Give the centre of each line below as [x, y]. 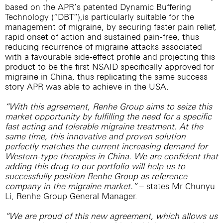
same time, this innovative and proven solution [95, 136]
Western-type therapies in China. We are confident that [111, 156]
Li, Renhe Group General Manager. [71, 196]
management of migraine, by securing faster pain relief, [111, 27]
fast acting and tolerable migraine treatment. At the [104, 126]
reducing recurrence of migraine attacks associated [104, 47]
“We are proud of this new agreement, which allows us [111, 216]
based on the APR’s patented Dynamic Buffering [98, 7]
